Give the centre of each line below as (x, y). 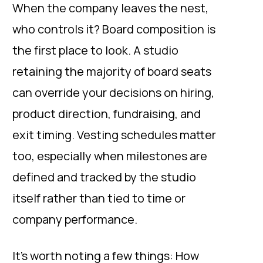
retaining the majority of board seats (112, 71)
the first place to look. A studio (95, 50)
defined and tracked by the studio (104, 177)
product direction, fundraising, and (107, 114)
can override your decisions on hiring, (113, 92)
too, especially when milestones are (110, 156)
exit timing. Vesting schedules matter (114, 135)
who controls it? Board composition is (114, 29)
